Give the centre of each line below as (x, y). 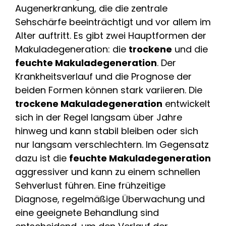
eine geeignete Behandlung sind (87, 212)
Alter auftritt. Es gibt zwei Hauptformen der (111, 35)
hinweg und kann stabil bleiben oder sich (107, 131)
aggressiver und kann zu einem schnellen (108, 172)
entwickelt (186, 103)
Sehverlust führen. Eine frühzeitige (90, 185)
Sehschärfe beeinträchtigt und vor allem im (113, 22)
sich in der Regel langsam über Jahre (99, 117)
